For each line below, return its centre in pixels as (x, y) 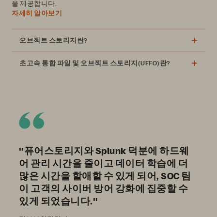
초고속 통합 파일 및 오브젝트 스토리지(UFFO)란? (95, 63)
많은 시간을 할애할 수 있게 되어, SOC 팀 (105, 175)
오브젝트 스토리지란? (53, 40)
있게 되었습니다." (58, 200)
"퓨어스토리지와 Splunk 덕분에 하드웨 (104, 150)
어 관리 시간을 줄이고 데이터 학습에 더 (103, 163)
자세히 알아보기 (37, 13)
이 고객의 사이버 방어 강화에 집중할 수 (103, 188)
